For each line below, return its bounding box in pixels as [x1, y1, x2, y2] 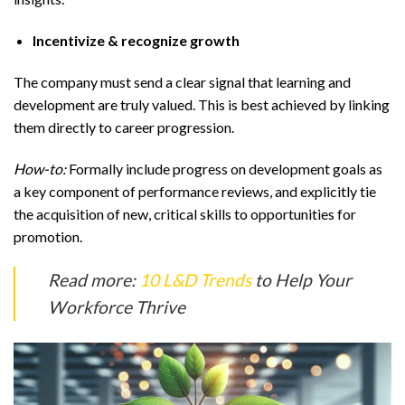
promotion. [14, 227, 82, 245]
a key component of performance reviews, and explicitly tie [14, 182, 376, 200]
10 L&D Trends [139, 268, 251, 290]
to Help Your [251, 268, 352, 290]
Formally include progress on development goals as [66, 159, 382, 177]
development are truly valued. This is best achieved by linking [14, 95, 390, 113]
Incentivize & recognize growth [32, 32, 240, 50]
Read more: [48, 268, 139, 290]
